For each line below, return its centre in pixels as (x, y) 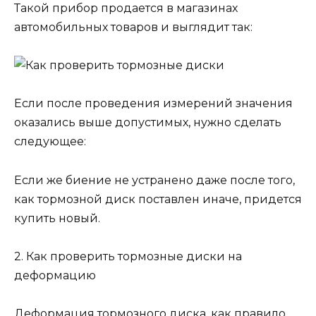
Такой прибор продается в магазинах (126, 8)
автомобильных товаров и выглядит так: (133, 28)
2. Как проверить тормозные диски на (128, 256)
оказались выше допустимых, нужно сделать (148, 123)
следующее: (50, 142)
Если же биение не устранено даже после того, (154, 180)
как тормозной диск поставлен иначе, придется (158, 199)
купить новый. (57, 218)
